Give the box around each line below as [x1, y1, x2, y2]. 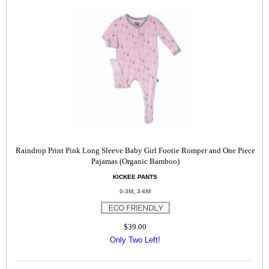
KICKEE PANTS [113, 174, 157, 180]
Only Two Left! [110, 235, 160, 244]
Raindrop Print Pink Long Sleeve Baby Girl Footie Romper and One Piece [15, 146, 255, 155]
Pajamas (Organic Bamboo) [91, 157, 180, 166]
